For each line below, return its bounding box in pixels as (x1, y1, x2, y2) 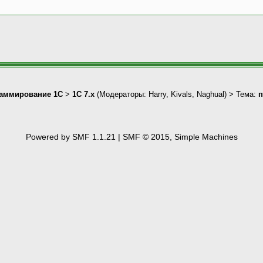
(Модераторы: (95, 89, 149, 99)
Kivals (171, 89, 192, 99)
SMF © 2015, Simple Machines (122, 131, 238, 141)
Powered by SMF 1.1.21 (25, 131, 116, 141)
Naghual (197, 89, 224, 99)
